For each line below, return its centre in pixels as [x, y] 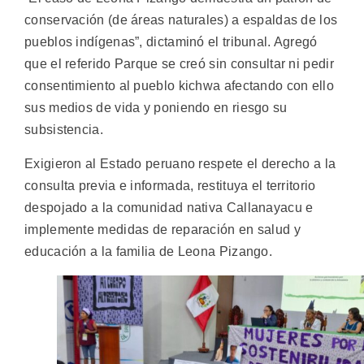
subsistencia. [64, 130]
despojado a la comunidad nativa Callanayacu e [169, 207]
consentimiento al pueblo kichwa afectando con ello [179, 86]
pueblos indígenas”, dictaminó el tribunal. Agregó [171, 42]
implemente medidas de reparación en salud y [162, 229]
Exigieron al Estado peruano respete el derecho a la [180, 163]
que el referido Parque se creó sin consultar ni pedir [179, 64]
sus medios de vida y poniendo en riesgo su [156, 108]
